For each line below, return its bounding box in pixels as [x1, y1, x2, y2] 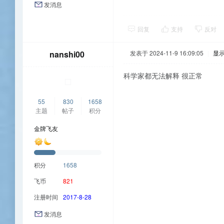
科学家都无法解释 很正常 [123, 70, 202, 81]
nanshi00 [49, 48, 84, 60]
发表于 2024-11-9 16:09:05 [130, 48, 203, 57]
